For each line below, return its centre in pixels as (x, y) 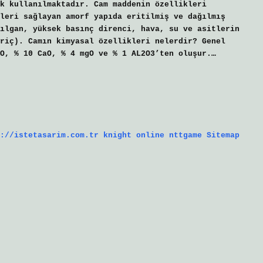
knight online (134, 135)
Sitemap (223, 135)
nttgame (186, 135)
